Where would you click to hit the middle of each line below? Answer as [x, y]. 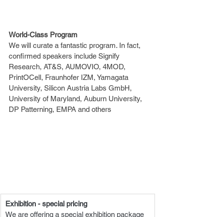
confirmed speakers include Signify [65, 56]
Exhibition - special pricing [46, 204]
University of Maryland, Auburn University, [76, 99]
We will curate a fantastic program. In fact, [76, 46]
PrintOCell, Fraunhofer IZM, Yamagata [70, 77]
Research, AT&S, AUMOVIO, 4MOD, [68, 67]
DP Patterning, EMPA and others [60, 109]
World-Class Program [43, 35]
